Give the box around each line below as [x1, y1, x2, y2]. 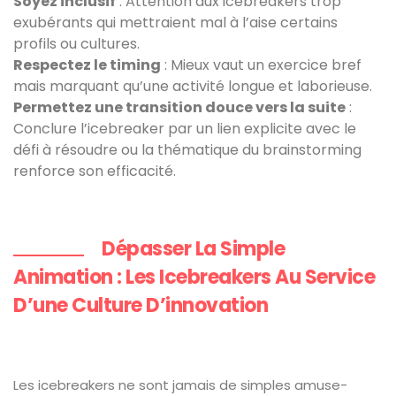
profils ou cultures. [13, 34, 140, 54]
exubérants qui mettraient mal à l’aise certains [13, 12, 338, 33]
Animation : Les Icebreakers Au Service [13, 263, 375, 291]
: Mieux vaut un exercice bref [161, 55, 362, 75]
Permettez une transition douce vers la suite [13, 97, 346, 118]
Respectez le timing [13, 55, 161, 75]
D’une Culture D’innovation [13, 292, 268, 319]
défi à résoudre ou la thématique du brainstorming [13, 140, 362, 160]
